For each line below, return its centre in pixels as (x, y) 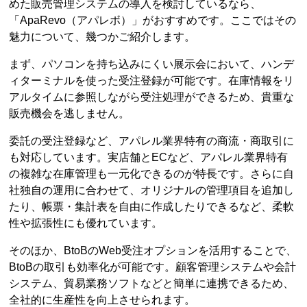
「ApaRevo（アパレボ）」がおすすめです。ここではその (153, 20)
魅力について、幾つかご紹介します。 (102, 36)
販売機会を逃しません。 (70, 113)
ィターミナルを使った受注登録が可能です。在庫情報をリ (152, 80)
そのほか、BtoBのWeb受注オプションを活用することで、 (153, 250)
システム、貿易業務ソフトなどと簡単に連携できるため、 (152, 283)
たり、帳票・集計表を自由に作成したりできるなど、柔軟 (152, 206)
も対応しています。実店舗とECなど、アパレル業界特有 (149, 157)
